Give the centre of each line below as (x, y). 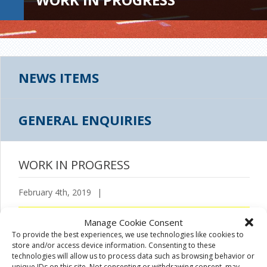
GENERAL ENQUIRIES (85, 120)
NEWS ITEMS (59, 77)
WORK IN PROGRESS (74, 165)
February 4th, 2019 (55, 192)
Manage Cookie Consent (133, 222)
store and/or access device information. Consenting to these (114, 245)
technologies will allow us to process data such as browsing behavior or (133, 256)
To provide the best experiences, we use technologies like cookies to (128, 234)
